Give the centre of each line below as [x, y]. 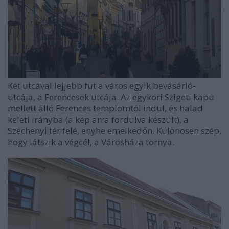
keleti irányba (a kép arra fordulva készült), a [98, 119]
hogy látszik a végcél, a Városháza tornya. [91, 142]
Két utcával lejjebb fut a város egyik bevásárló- [102, 85]
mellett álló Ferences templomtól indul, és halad [105, 108]
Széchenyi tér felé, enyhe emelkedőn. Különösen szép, [114, 130]
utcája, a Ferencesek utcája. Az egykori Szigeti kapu [111, 97]
